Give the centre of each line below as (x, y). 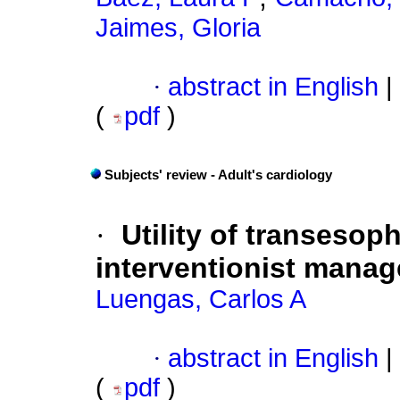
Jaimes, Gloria (178, 28)
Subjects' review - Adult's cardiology (218, 175)
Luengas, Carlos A (201, 300)
